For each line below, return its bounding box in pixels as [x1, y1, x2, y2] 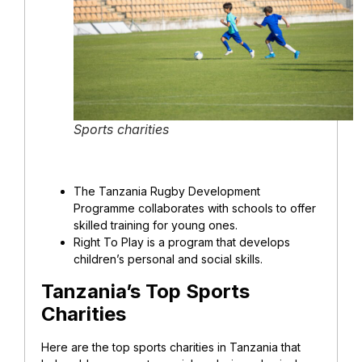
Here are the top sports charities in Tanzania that [41, 340, 301, 355]
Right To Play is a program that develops [74, 235, 290, 250]
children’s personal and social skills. [74, 252, 263, 267]
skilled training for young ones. [74, 218, 238, 233]
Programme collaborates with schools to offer [74, 201, 316, 216]
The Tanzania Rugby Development [74, 184, 260, 199]
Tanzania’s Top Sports [41, 280, 250, 304]
